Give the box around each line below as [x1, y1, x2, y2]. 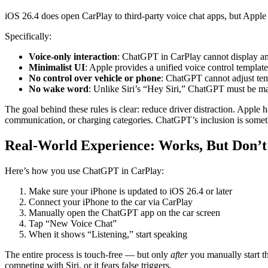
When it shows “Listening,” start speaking [29, 229, 187, 240]
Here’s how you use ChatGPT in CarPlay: [5, 166, 164, 176]
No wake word [29, 84, 89, 95]
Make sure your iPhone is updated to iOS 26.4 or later [29, 186, 232, 197]
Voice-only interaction [29, 51, 117, 62]
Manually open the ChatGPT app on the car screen [29, 208, 220, 218]
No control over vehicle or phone [29, 73, 161, 84]
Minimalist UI [29, 62, 85, 73]
